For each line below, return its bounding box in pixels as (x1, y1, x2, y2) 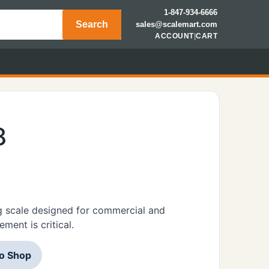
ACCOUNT (155, 32, 194, 40)
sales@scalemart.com (136, 20, 217, 29)
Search (76, 19, 108, 29)
